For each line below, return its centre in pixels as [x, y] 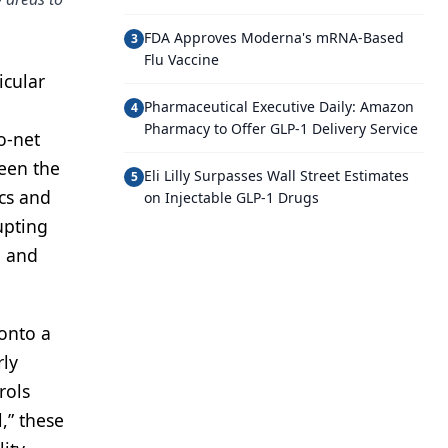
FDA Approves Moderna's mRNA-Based [274, 37]
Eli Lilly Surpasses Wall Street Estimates [276, 175]
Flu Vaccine [181, 59]
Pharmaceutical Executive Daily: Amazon [279, 106]
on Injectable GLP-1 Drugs [231, 197]
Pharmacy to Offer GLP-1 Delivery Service [281, 128]
